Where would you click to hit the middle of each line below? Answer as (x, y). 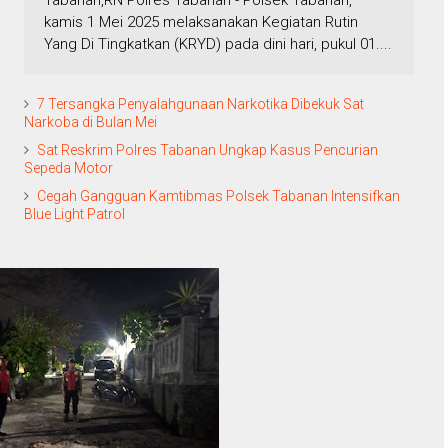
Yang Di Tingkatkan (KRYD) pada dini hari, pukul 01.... (218, 44)
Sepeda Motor (68, 168)
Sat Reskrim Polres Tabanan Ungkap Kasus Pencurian (207, 150)
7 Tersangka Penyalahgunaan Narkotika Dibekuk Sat (200, 104)
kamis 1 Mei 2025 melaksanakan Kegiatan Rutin (201, 22)
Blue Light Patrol (74, 214)
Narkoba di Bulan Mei (90, 122)
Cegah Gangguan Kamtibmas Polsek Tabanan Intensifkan (218, 196)
